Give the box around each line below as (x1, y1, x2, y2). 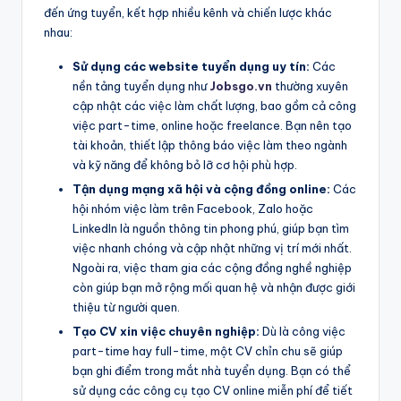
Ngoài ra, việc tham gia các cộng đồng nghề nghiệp (73, 260, 352, 275)
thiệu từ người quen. (73, 300, 180, 314)
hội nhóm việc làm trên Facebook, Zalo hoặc (73, 201, 313, 216)
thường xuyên (272, 78, 348, 93)
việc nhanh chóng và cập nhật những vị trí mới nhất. (73, 241, 352, 255)
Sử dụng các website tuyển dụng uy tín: (73, 58, 312, 73)
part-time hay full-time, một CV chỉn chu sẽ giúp (73, 344, 343, 359)
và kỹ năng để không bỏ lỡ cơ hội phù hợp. (73, 157, 297, 172)
